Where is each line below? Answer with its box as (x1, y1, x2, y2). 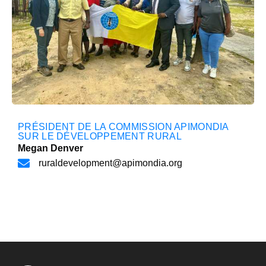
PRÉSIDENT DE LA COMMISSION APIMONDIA (18, 122, 229, 132)
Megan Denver (18, 143, 83, 154)
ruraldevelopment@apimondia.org (39, 158, 182, 169)
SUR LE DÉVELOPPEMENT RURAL (18, 131, 182, 142)
